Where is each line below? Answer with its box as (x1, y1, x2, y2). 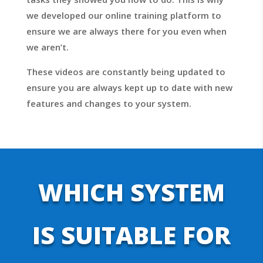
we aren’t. (26, 41, 71, 53)
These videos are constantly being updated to (26, 66, 225, 78)
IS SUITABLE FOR (32, 218, 231, 252)
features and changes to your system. (26, 97, 194, 110)
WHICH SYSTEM (38, 176, 225, 209)
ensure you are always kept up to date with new (26, 82, 232, 94)
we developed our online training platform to (26, 9, 221, 22)
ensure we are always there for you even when (26, 25, 227, 38)
